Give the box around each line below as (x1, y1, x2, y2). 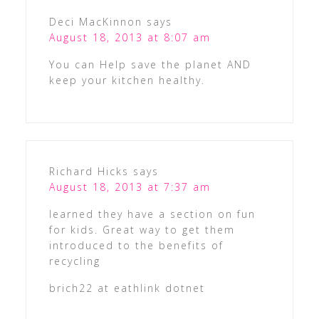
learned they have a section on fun (48, 207, 256, 221)
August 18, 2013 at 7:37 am (48, 180, 211, 194)
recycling (48, 254, 100, 268)
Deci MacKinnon (48, 15, 142, 29)
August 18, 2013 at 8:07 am (48, 31, 211, 45)
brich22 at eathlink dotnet (48, 281, 205, 296)
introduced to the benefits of (48, 239, 224, 253)
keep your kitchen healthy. (48, 73, 205, 88)
